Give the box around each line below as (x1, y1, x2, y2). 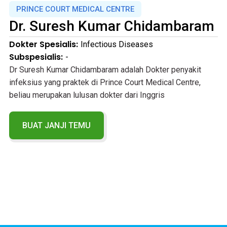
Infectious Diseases (80, 39, 153, 49)
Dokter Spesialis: (9, 38, 78, 50)
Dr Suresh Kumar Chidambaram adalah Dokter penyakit (9, 64, 201, 74)
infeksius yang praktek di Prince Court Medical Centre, (9, 77, 201, 87)
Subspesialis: (9, 51, 63, 63)
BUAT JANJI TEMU (22, 120, 91, 130)
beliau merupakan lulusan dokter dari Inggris (9, 90, 165, 100)
